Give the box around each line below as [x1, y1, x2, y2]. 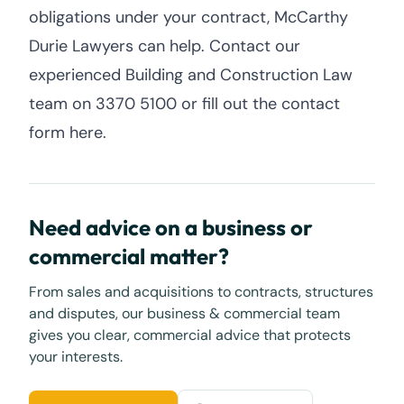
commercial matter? [29, 243, 229, 270]
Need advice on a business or [29, 214, 313, 241]
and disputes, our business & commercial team [29, 304, 340, 323]
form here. [29, 122, 106, 143]
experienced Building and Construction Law [29, 64, 353, 86]
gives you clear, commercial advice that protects [29, 326, 351, 344]
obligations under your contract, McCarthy [29, 6, 348, 28]
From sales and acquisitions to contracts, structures [29, 282, 373, 301]
